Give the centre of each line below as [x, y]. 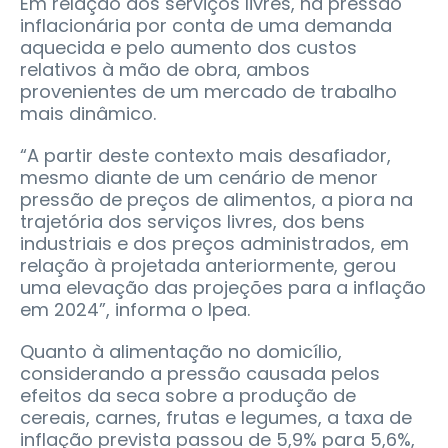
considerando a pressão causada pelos [200, 373]
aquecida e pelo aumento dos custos [188, 47]
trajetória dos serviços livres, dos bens [192, 221]
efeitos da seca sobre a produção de [188, 395]
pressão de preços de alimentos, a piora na [216, 199]
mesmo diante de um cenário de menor [199, 177]
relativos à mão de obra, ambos [165, 69]
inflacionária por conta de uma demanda [206, 25]
